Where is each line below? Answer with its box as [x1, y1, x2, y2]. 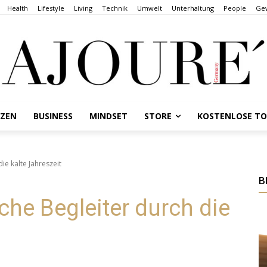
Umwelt [137, 3, 162, 13]
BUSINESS [33, 110, 73, 122]
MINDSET [89, 110, 128, 122]
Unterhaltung [172, 3, 214, 13]
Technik [102, 3, 128, 13]
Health [7, 3, 28, 13]
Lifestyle [38, 3, 64, 13]
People [223, 3, 246, 13]
